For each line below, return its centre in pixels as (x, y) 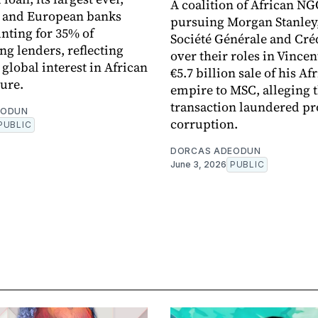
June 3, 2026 (198, 165)
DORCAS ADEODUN (216, 151)
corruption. (204, 124)
